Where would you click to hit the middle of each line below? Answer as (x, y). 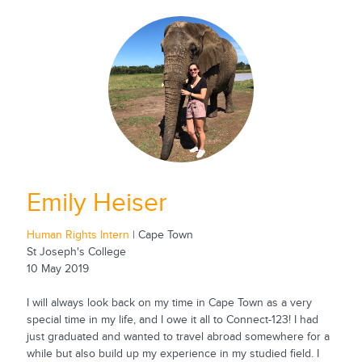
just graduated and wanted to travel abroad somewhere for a (178, 337)
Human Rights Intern (78, 236)
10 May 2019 (57, 269)
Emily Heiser (97, 203)
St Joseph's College (76, 253)
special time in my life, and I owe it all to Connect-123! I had (172, 320)
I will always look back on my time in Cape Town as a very (169, 303)
